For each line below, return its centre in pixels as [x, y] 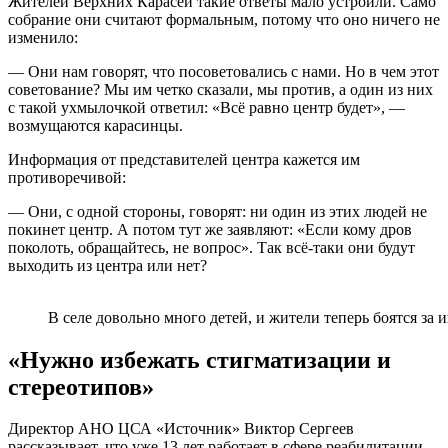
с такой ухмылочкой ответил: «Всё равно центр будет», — [206, 107]
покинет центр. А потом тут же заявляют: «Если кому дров [210, 229]
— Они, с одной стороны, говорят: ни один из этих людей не [217, 211]
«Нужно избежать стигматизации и [199, 359]
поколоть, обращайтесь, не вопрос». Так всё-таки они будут [211, 247]
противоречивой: [67, 177]
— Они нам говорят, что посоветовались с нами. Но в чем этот [223, 71]
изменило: [43, 37]
